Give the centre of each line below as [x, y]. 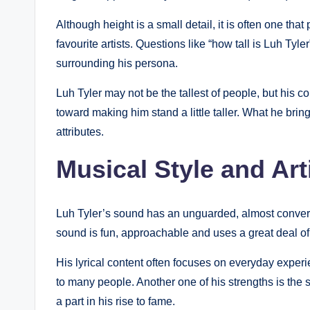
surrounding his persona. [117, 64]
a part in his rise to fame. [116, 302]
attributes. [80, 132]
